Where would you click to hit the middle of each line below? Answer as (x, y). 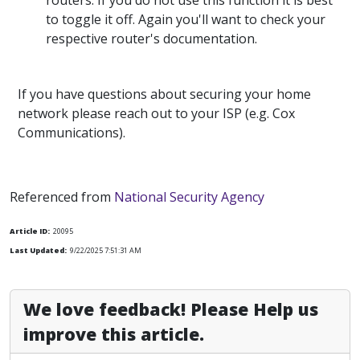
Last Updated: (38, 250)
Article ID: (30, 231)
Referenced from (62, 197)
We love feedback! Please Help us (171, 309)
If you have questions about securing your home (164, 94)
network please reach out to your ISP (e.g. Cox (156, 113)
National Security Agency (189, 197)
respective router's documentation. (151, 39)
